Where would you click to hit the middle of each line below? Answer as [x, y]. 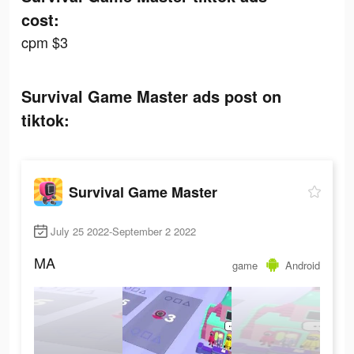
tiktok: [45, 120]
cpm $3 [45, 42]
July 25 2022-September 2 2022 [123, 232]
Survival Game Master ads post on [151, 96]
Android [303, 265]
